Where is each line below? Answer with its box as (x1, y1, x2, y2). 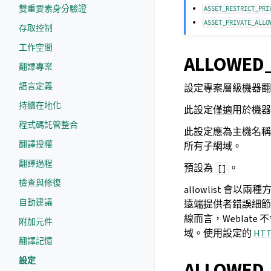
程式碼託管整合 (19, 119, 78, 131)
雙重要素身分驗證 (19, 3, 87, 15)
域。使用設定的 (184, 227, 253, 240)
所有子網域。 (184, 140, 242, 153)
